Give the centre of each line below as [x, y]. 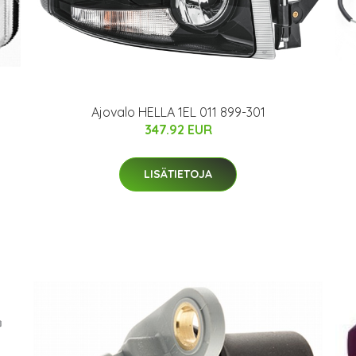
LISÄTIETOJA [178, 174]
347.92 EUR [178, 129]
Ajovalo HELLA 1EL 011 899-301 [178, 112]
